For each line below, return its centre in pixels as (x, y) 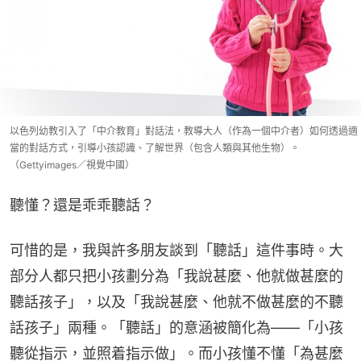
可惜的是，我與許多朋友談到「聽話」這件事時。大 (176, 250)
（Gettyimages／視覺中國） (72, 164)
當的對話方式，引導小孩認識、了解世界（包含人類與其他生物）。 (155, 147)
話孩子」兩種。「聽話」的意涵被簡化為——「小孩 (176, 327)
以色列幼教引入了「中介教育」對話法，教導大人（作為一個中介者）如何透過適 (184, 131)
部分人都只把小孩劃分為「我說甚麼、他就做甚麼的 (176, 276)
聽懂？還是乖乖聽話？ (82, 205)
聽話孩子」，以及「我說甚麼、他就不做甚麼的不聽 (176, 301)
